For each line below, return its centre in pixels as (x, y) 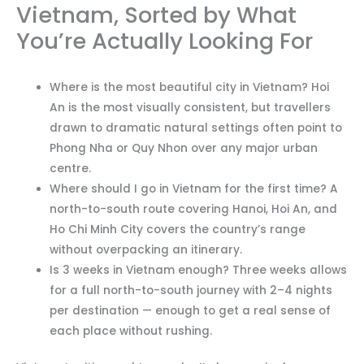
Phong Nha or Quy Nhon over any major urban (184, 148)
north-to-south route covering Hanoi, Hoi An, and (194, 209)
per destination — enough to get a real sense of (191, 310)
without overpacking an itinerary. (146, 249)
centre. (71, 168)
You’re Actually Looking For (165, 41)
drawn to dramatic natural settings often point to (196, 128)
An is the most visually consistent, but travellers (191, 107)
